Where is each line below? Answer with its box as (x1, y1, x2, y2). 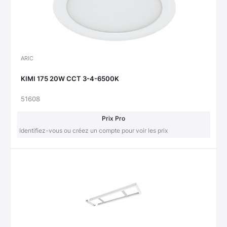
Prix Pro (102, 114, 125, 122)
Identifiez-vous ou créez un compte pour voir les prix (19, 126, 168, 134)
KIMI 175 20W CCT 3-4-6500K (21, 74, 119, 83)
